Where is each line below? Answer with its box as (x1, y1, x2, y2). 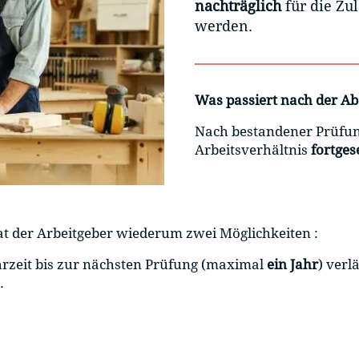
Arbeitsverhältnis (195, 142, 311, 159)
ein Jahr (264, 256, 318, 273)
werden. (195, 18, 252, 35)
